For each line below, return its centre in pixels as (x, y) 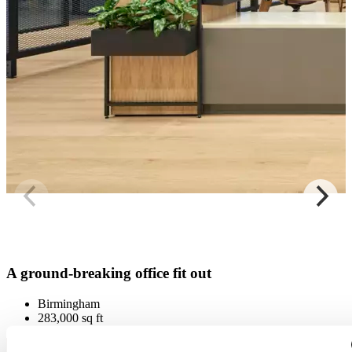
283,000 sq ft (70, 318)
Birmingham (69, 304)
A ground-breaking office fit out (109, 273)
